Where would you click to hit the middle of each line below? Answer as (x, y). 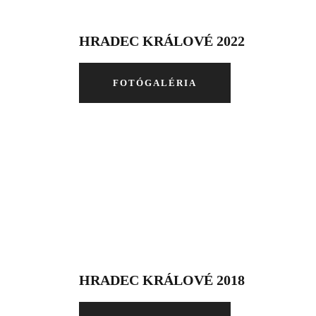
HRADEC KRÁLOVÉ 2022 (162, 41)
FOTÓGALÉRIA (154, 83)
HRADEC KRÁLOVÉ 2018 (162, 280)
